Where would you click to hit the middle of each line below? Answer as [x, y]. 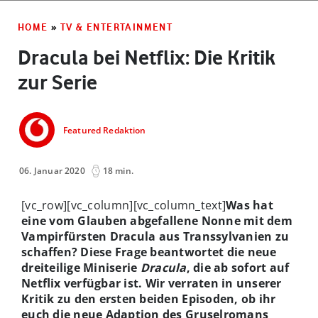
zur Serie [57, 82]
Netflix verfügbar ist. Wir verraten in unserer [152, 283]
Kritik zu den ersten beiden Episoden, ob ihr [149, 298]
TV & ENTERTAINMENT [117, 27]
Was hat [250, 205]
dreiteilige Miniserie [81, 267]
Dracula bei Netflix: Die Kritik [147, 57]
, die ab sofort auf [238, 267]
